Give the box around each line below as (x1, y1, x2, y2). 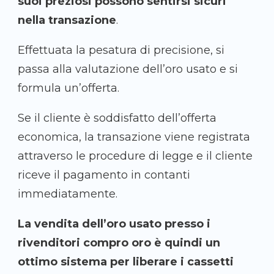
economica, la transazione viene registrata (18, 130, 250, 144)
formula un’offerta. (18, 81, 119, 95)
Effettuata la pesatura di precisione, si (18, 43, 224, 57)
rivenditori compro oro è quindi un (18, 236, 220, 250)
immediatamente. (18, 187, 117, 201)
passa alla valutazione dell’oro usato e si (18, 62, 238, 76)
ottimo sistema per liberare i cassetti (18, 255, 234, 269)
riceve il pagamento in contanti (18, 168, 190, 182)
